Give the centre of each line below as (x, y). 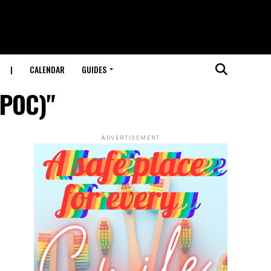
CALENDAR (47, 69)
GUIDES (94, 69)
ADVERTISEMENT (131, 138)
